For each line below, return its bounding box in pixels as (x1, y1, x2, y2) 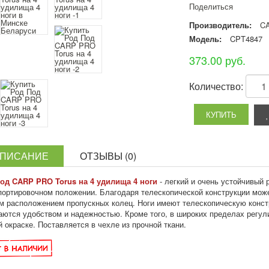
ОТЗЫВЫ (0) (79, 149, 136, 163)
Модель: (189, 33, 222, 45)
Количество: (189, 79, 246, 94)
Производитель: (189, 19, 252, 31)
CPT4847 (227, 33, 262, 45)
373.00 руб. (189, 52, 246, 68)
